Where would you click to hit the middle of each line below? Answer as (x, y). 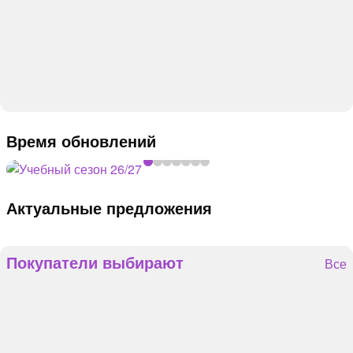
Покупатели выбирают (95, 262)
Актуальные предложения (109, 207)
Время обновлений (81, 140)
